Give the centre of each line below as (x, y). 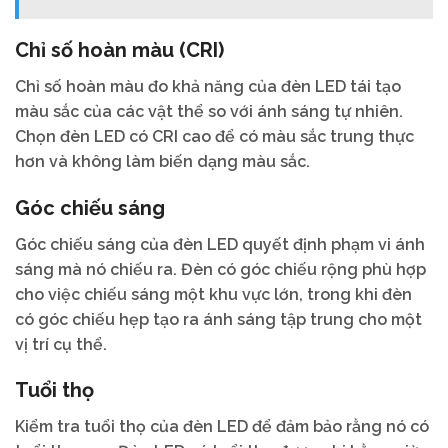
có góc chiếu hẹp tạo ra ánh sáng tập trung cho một (218, 319)
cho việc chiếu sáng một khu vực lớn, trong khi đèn (213, 294)
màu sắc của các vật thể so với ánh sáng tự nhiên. (209, 111)
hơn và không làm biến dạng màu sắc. (162, 161)
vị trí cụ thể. (61, 344)
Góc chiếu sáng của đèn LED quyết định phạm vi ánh (220, 244)
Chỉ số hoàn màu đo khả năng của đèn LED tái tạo (208, 86)
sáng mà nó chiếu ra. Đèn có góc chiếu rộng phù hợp (220, 269)
